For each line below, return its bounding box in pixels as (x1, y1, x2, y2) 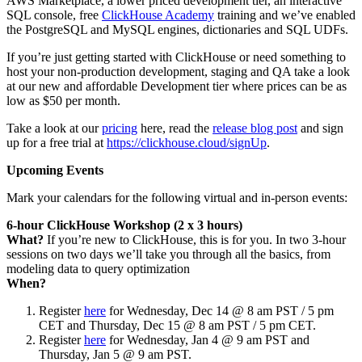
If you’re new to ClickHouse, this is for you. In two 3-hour (44, 232, 346, 246)
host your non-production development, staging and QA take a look (6, 64, 350, 78)
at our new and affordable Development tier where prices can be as (6, 78, 347, 93)
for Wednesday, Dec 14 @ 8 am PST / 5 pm (106, 303, 334, 318)
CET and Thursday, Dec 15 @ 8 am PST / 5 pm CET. (39, 318, 316, 332)
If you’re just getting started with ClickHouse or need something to (6, 49, 346, 64)
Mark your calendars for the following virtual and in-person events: (6, 190, 347, 204)
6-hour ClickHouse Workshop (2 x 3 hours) (6, 217, 242, 232)
